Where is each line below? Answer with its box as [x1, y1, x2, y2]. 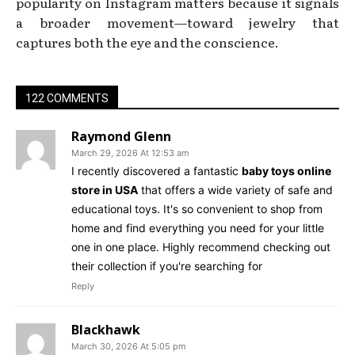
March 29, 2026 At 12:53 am [71, 147, 189, 158]
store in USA [71, 182, 138, 197]
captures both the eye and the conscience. [16, 32, 279, 52]
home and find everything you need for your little [71, 220, 324, 235]
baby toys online [242, 163, 331, 177]
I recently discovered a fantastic [71, 163, 242, 177]
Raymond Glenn [71, 127, 171, 145]
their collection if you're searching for [71, 258, 262, 273]
